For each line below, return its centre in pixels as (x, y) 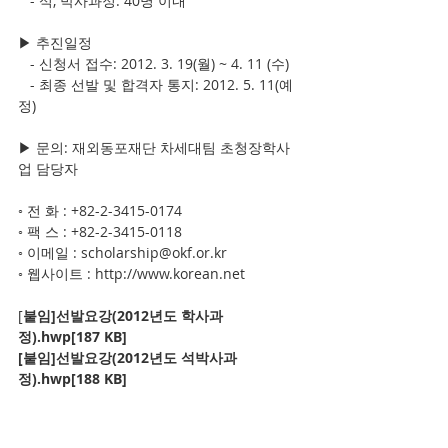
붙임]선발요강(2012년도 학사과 (123, 315)
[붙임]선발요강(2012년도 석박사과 (127, 357)
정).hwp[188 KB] (72, 378)
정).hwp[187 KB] (72, 336)
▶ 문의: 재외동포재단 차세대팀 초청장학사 (154, 147)
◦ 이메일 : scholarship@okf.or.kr (122, 252)
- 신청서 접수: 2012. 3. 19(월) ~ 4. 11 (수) (159, 63)
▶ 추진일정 (55, 42)
